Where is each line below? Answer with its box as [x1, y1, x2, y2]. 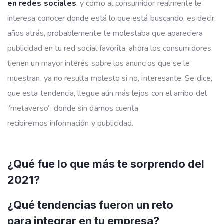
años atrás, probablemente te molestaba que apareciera [7, 27, 203, 39]
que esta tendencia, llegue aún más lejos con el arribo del [7, 87, 207, 99]
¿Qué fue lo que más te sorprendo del [7, 157, 204, 170]
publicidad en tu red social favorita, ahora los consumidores [7, 42, 211, 54]
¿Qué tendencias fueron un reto [7, 198, 173, 211]
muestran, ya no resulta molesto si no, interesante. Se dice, [7, 72, 212, 84]
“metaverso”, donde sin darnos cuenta [7, 102, 139, 114]
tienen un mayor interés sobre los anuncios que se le [7, 57, 190, 69]
